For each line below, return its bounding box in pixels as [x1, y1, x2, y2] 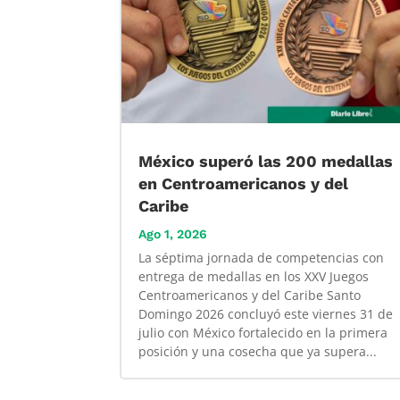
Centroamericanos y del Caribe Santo [138, 287, 362, 304]
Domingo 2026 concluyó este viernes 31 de [138, 305, 394, 323]
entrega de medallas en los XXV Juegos [138, 268, 370, 286]
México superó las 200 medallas [138, 152, 394, 171]
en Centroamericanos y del [138, 174, 349, 194]
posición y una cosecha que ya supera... [138, 343, 378, 361]
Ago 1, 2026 [138, 227, 208, 242]
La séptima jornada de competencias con [138, 249, 385, 267]
